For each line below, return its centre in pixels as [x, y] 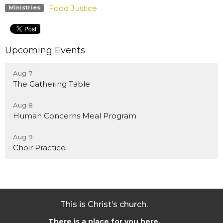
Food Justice [73, 8]
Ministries [24, 8]
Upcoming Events [45, 50]
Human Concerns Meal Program [75, 116]
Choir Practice [39, 148]
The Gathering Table [52, 84]
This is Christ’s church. [104, 205]
